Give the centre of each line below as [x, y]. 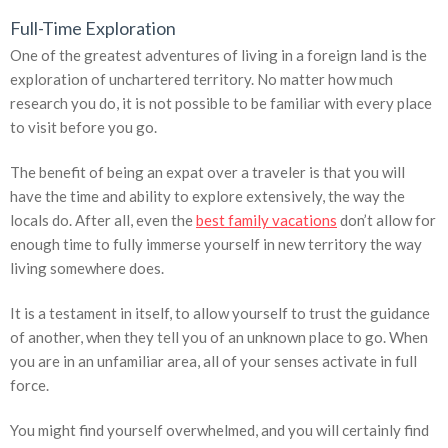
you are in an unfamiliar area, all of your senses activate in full [213, 361]
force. [29, 385]
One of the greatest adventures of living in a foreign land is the [218, 55]
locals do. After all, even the [103, 220]
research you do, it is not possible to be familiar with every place [221, 103]
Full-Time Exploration [93, 28]
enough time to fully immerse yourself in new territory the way [216, 244]
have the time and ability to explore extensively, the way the [207, 196]
